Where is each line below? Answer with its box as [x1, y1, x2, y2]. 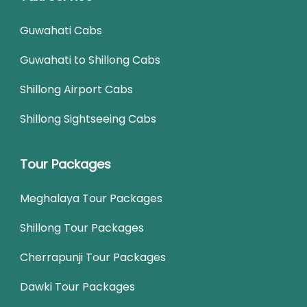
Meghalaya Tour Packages [20, 190, 162, 206]
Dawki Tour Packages [20, 278, 135, 295]
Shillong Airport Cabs [20, 81, 133, 97]
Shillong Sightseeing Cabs [20, 110, 156, 127]
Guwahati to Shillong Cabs [20, 51, 160, 68]
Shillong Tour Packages [20, 219, 144, 236]
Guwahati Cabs [20, 22, 102, 38]
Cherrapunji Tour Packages [20, 249, 166, 265]
